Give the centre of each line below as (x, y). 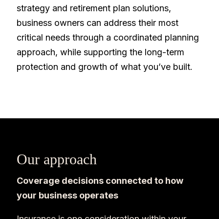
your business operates (67, 195)
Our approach (58, 159)
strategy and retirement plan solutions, (94, 8)
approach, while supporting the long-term (100, 52)
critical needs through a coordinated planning (108, 37)
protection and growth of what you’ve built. (104, 67)
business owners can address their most (97, 23)
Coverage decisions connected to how (100, 181)
